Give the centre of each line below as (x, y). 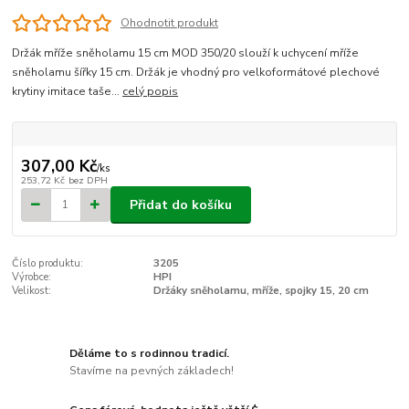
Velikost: (32, 291)
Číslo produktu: (48, 264)
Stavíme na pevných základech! (152, 371)
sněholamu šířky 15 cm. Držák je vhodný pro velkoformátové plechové (196, 73)
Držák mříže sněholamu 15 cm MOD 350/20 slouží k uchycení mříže (186, 53)
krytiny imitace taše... (68, 92)
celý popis (151, 92)
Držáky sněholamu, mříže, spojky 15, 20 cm (261, 291)
